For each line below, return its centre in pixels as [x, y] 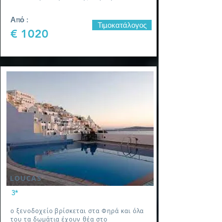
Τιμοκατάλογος [122, 25]
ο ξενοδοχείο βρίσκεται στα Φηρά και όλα [77, 211]
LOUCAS [26, 178]
